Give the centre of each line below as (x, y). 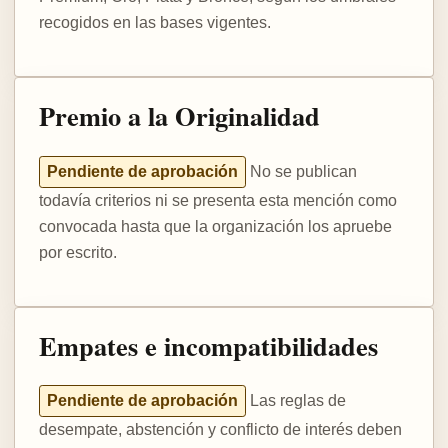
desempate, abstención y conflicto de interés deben (220, 429)
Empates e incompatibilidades (208, 345)
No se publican (302, 171)
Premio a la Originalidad (179, 116)
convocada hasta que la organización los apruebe (215, 226)
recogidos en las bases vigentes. (155, 23)
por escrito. (78, 252)
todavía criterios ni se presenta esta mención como (218, 200)
